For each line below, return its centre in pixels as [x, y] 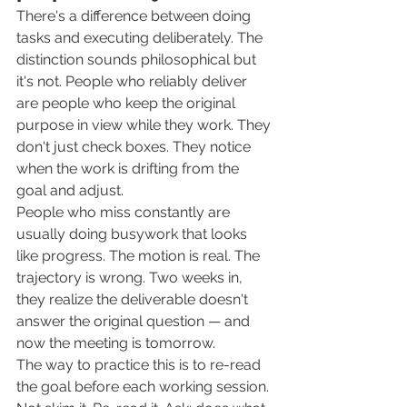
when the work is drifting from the [129, 169]
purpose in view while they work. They [145, 125]
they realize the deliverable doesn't [134, 300]
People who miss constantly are [125, 213]
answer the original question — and [135, 322]
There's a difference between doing [135, 16]
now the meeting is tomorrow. [116, 343]
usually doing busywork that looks [134, 234]
